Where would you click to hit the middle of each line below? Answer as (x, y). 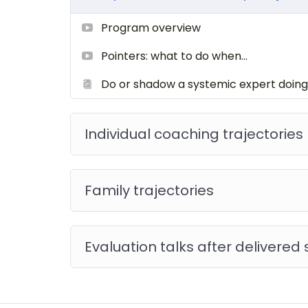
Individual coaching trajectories (194, 134)
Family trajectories (149, 191)
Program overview (151, 28)
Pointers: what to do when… (174, 56)
